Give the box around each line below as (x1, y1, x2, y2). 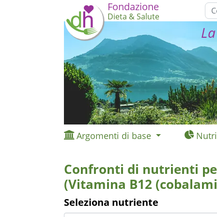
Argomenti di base (77, 130, 151, 141)
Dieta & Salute (108, 11, 159, 22)
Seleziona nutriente (64, 196, 158, 209)
